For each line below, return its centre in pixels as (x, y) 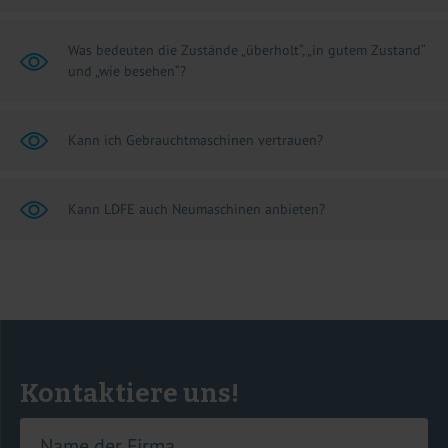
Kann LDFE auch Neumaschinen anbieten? (196, 209)
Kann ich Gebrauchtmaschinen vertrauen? (195, 140)
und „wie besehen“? (127, 71)
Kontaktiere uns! (129, 394)
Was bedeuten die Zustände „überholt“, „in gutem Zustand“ (246, 50)
